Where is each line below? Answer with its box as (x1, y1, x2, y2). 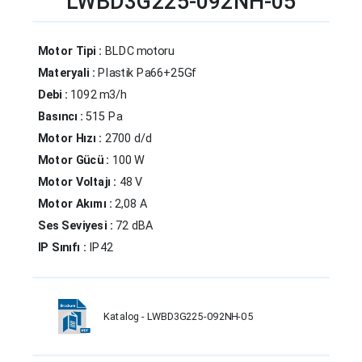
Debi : (37, 87, 71, 102)
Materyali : (37, 65, 99, 80)
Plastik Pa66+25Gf (98, 65, 196, 80)
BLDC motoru (104, 44, 174, 58)
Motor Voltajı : (37, 175, 120, 189)
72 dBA (116, 218, 153, 233)
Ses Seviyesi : (37, 218, 116, 233)
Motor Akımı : (37, 196, 116, 211)
